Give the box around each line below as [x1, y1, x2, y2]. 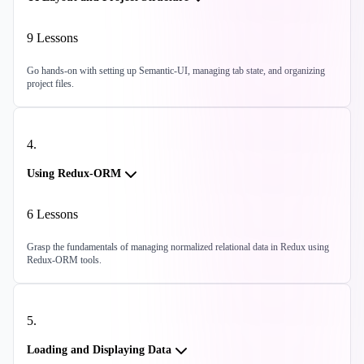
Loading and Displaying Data [27, 344, 171, 357]
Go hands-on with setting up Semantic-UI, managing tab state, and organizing [27, 65, 325, 77]
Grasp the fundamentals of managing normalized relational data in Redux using [27, 241, 329, 253]
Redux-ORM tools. [27, 254, 102, 266]
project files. [27, 78, 74, 90]
